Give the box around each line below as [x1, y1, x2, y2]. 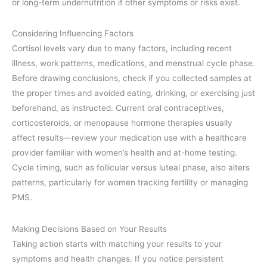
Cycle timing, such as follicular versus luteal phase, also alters [12, 163, 250, 173]
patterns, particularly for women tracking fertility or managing [12, 178, 248, 188]
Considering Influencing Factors [12, 29, 133, 39]
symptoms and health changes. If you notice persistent [12, 253, 223, 263]
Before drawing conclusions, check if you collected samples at [12, 73, 252, 83]
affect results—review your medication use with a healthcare [12, 133, 247, 143]
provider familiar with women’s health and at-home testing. [12, 148, 237, 158]
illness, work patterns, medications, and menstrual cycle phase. [12, 58, 255, 69]
